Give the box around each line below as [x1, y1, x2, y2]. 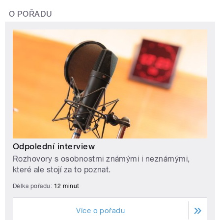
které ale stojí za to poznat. [13, 165, 111, 174]
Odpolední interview [13, 141, 95, 151]
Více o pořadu [76, 206, 125, 215]
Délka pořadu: [13, 182, 54, 190]
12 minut [54, 182, 80, 190]
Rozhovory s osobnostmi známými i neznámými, [13, 154, 190, 164]
